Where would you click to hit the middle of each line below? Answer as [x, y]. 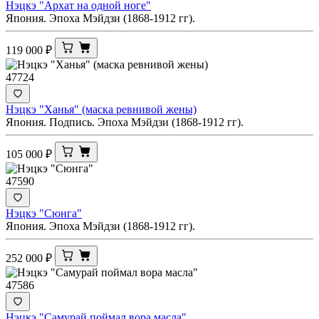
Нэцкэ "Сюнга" [44, 213]
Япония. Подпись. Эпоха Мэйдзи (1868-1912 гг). [125, 122]
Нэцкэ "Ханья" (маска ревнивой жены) [101, 109]
